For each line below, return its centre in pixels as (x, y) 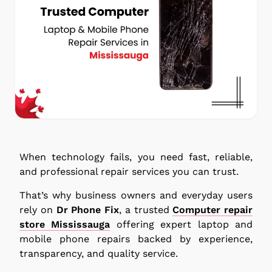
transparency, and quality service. (99, 253)
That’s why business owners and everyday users (136, 195)
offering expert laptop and (182, 224)
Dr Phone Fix (87, 209)
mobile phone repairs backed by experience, (136, 239)
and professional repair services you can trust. (129, 171)
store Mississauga (65, 224)
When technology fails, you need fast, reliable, (136, 157)
